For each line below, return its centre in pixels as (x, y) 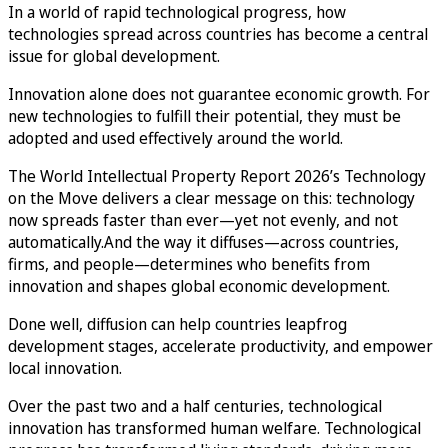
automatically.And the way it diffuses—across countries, (203, 241)
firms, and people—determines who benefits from (189, 263)
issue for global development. (114, 55)
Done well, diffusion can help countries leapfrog (177, 323)
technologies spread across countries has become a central (218, 33)
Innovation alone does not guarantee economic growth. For (219, 93)
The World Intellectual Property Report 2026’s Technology (217, 175)
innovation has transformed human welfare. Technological (214, 427)
